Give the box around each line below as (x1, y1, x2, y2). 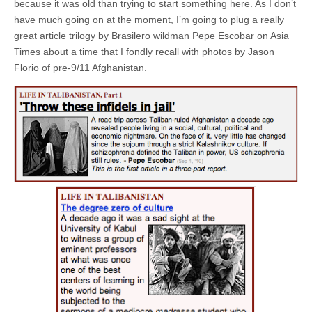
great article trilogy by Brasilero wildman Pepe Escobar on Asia (14, 29, 289, 41)
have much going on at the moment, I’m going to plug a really (14, 13, 284, 25)
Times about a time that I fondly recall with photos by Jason (14, 45, 274, 57)
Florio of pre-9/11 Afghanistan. (14, 61, 147, 73)
